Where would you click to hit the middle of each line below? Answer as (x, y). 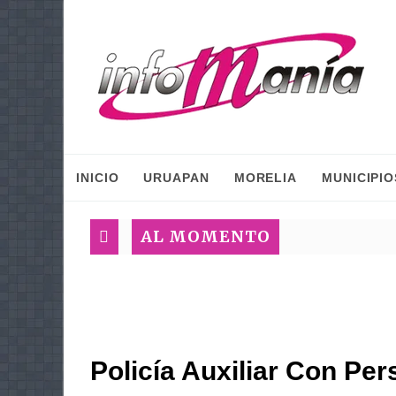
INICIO (98, 178)
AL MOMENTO (206, 236)
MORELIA (266, 178)
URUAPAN (176, 178)
